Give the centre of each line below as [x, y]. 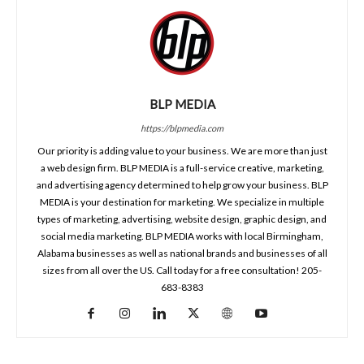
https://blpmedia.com [182, 128]
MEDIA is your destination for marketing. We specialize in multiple [182, 202]
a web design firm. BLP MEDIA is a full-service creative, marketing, [182, 168]
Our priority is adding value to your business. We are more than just [182, 151]
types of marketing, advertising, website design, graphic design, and [182, 219]
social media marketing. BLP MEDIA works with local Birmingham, [182, 236]
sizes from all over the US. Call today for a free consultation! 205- [182, 270]
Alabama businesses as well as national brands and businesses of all [182, 253]
